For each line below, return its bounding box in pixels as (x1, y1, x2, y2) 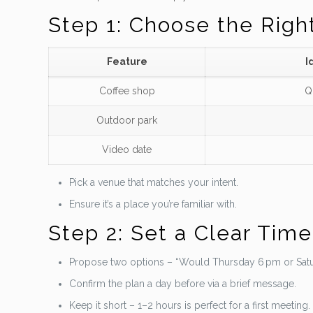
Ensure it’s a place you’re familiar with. (69, 198, 238, 210)
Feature (106, 56, 147, 67)
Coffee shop (99, 85, 155, 96)
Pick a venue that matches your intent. (69, 177, 239, 188)
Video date (102, 144, 152, 155)
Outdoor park (96, 115, 158, 126)
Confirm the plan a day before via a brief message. (69, 278, 297, 289)
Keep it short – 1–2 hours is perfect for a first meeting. (69, 300, 311, 311)
